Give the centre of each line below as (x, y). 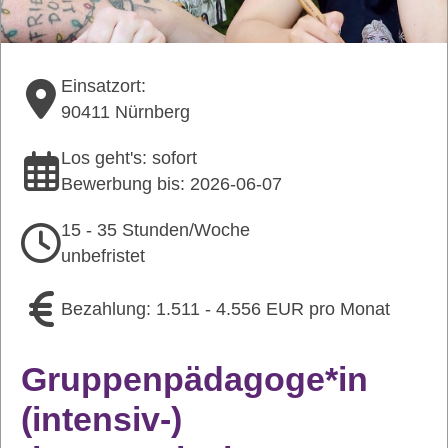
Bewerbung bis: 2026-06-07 (171, 184)
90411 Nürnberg (125, 112)
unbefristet (103, 256)
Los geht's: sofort (129, 158)
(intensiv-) (101, 419)
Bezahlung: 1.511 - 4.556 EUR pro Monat (225, 309)
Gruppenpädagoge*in (194, 379)
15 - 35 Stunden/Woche (155, 230)
